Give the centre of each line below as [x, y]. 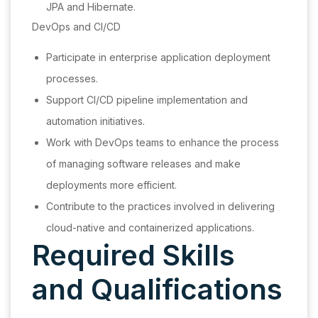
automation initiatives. [95, 121]
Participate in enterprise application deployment [158, 57]
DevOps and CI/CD [76, 27]
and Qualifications [157, 290]
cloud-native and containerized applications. [150, 228]
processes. [72, 79]
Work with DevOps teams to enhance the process [163, 143]
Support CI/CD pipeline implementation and [147, 100]
